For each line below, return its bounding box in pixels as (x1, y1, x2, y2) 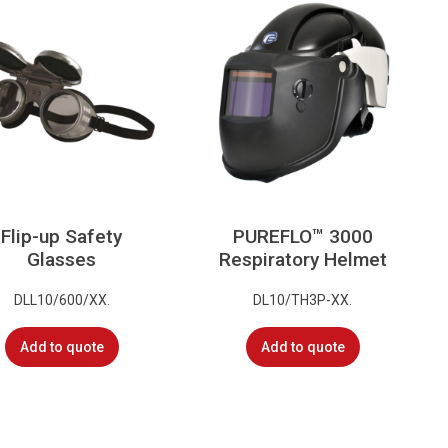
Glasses (27, 248, 97, 272)
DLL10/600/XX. (13, 291, 110, 308)
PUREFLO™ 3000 (232, 225, 373, 249)
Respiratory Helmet (218, 248, 387, 272)
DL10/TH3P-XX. (253, 291, 353, 308)
